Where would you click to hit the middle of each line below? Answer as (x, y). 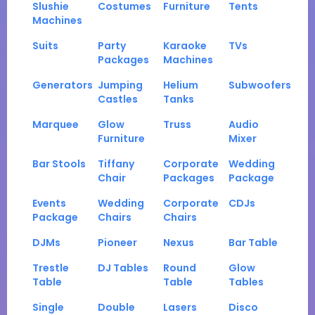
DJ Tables (123, 268)
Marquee (56, 125)
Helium (181, 85)
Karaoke (185, 46)
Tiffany (116, 164)
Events (49, 204)
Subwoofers (260, 85)
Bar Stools (59, 164)
